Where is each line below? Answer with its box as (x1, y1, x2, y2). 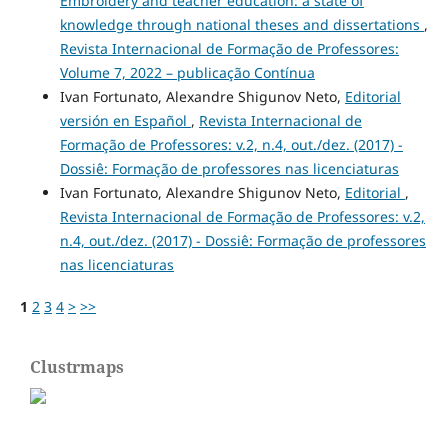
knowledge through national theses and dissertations (59, 14, 424, 34)
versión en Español (59, 110, 191, 130)
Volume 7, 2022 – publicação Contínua (59, 62, 315, 82)
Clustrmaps (30, 355, 124, 378)
